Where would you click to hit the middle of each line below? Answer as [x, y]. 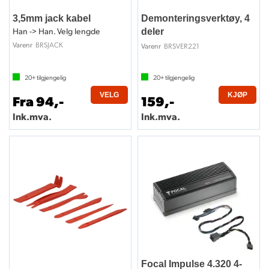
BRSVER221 [182, 45]
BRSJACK [49, 44]
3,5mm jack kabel [52, 18]
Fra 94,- [38, 100]
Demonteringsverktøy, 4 [195, 18]
